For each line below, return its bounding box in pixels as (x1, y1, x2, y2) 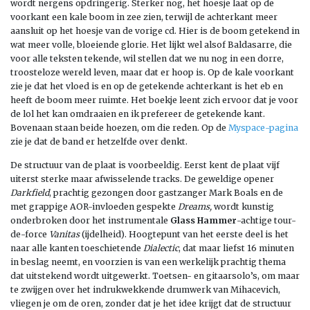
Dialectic (143, 242, 179, 253)
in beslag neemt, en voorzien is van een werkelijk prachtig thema (10, 256, 286, 267)
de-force (10, 228, 49, 239)
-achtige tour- (237, 215, 296, 226)
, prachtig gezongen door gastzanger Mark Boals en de (49, 187, 283, 198)
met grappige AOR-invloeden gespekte (10, 201, 178, 212)
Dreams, (178, 201, 214, 212)
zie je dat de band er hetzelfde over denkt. (10, 136, 188, 147)
